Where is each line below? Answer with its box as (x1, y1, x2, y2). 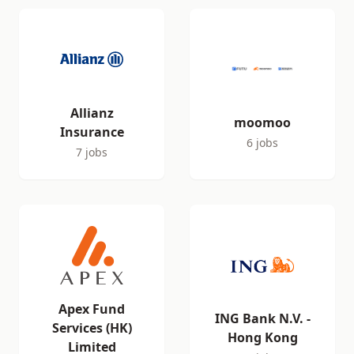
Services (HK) (51, 319, 132, 337)
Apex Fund (58, 300, 125, 318)
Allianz (70, 104, 114, 122)
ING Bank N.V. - (214, 310, 311, 327)
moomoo (234, 114, 291, 131)
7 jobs (76, 145, 107, 160)
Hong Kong (227, 329, 298, 346)
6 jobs (247, 135, 278, 150)
